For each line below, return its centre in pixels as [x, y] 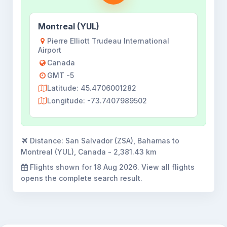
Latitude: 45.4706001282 [92, 88]
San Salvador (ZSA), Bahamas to [122, 141]
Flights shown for [61, 167]
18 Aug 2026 [116, 167]
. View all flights [166, 167]
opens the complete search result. [82, 178]
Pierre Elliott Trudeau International [108, 41]
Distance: [47, 141]
